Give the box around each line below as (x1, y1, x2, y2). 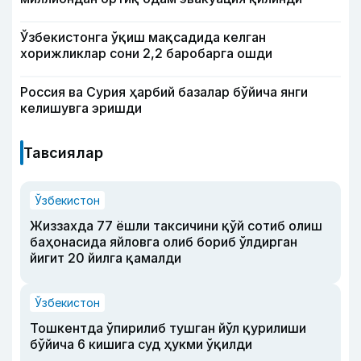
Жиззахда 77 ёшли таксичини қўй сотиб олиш (30, 217, 322, 234)
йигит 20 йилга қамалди (30, 249, 181, 266)
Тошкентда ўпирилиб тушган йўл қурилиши (30, 319, 306, 336)
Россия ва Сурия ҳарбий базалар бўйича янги (20, 83, 308, 100)
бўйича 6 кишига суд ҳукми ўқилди (30, 335, 252, 352)
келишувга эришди (20, 99, 142, 116)
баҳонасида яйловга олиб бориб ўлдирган (30, 233, 297, 250)
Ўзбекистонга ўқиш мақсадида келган (20, 28, 266, 45)
